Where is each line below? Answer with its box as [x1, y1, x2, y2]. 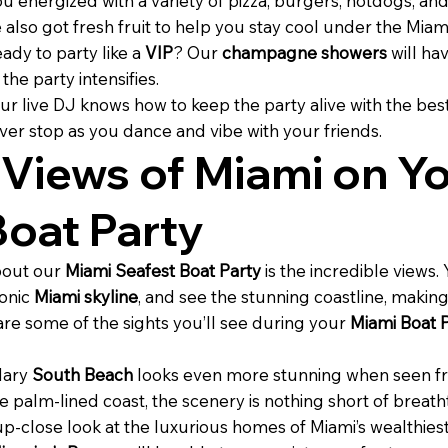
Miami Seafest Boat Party [65, 259, 261, 281]
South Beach [32, 363, 133, 385]
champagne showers [222, 41, 387, 63]
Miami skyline [34, 285, 138, 307]
